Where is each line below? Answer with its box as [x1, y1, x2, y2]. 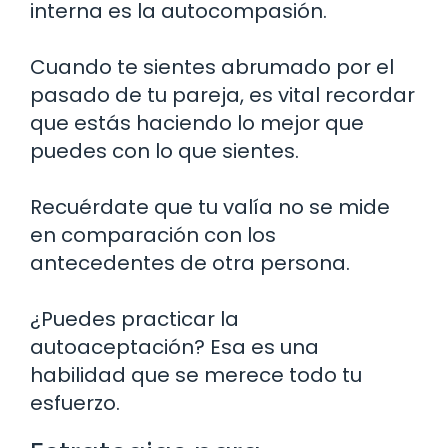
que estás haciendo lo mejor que [30, 108, 364, 137]
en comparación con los [30, 220, 276, 249]
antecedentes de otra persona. [30, 248, 350, 277]
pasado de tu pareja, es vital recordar [30, 80, 415, 109]
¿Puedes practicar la [30, 304, 239, 333]
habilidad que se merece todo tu [30, 360, 362, 389]
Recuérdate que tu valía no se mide [30, 192, 390, 221]
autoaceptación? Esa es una [30, 332, 319, 361]
